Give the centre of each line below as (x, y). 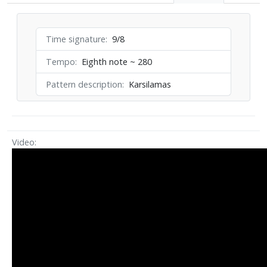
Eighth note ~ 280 (117, 61)
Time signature (76, 39)
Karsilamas (150, 84)
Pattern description (84, 84)
